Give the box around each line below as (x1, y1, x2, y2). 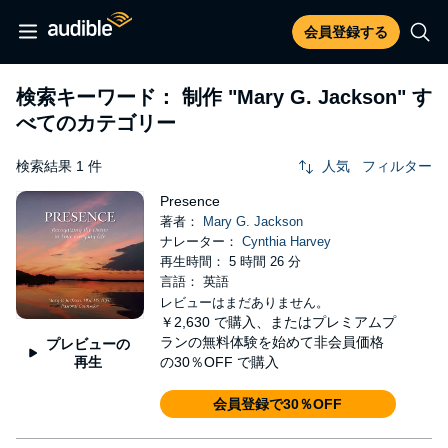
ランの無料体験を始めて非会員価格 (159, 334, 384, 350)
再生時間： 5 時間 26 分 (159, 254, 301, 269)
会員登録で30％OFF (213, 396, 343, 412)
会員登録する (304, 24, 388, 40)
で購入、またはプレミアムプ (213, 314, 396, 330)
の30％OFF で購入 (159, 354, 279, 370)
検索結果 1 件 (16, 158, 102, 174)
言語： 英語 (159, 274, 229, 289)
